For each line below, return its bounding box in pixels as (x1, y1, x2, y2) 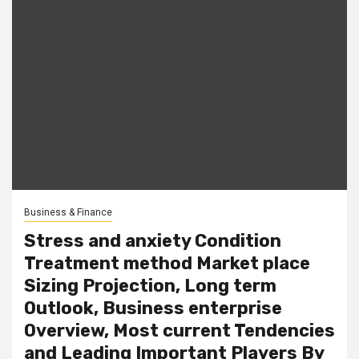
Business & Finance (24, 206, 112, 218)
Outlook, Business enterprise (24, 296, 282, 319)
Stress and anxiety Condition (24, 229, 281, 252)
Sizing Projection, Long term (24, 274, 276, 296)
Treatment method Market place (24, 252, 310, 274)
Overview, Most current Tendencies (24, 319, 335, 341)
